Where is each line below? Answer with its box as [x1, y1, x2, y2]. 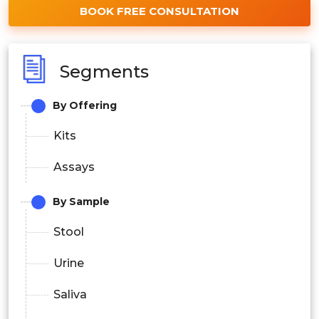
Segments [60, 61, 149, 82]
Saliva [53, 288, 87, 302]
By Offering [53, 99, 117, 113]
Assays [53, 160, 95, 174]
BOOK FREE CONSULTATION [80, 4, 239, 19]
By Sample [53, 195, 110, 209]
